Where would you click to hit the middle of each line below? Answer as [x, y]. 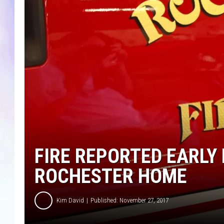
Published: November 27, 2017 [129, 200]
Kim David [70, 200]
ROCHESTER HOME [111, 176]
